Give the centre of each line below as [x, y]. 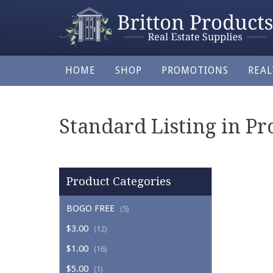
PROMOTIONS [195, 71]
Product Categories [119, 182]
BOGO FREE [90, 209]
